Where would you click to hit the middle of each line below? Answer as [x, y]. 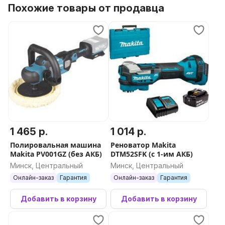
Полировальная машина [55, 145]
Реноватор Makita [143, 145]
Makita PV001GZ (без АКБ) [56, 154]
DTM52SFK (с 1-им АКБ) [152, 154]
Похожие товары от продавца [86, 8]
